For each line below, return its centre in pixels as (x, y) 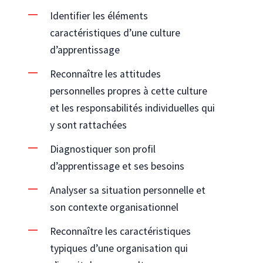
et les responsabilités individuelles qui (132, 108)
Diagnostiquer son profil (102, 149)
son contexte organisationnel (114, 207)
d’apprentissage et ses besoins (117, 166)
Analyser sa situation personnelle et (127, 190)
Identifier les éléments (99, 16)
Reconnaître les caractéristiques (120, 231)
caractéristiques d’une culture (115, 33)
